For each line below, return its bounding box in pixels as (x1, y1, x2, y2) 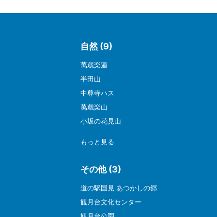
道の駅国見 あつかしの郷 (80, 184, 157, 192)
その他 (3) (80, 164, 121, 175)
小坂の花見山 (80, 117, 121, 125)
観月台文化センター (80, 198, 141, 206)
